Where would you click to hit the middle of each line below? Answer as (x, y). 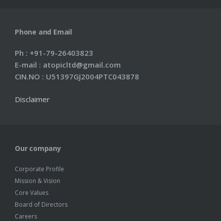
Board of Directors (41, 204)
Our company (38, 148)
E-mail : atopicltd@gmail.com (68, 65)
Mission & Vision (37, 181)
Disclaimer (32, 99)
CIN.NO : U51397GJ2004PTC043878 (77, 76)
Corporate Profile (39, 169)
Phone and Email (43, 32)
